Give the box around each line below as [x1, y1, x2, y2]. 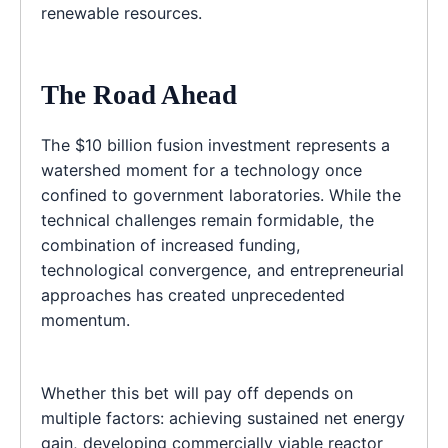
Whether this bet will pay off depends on [41, 383, 353, 404]
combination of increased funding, [41, 235, 301, 256]
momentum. [41, 310, 130, 331]
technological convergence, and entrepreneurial [41, 260, 404, 281]
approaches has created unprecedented [41, 285, 345, 306]
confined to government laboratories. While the [41, 185, 401, 206]
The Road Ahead [41, 80, 237, 111]
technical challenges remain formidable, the [41, 210, 374, 231]
